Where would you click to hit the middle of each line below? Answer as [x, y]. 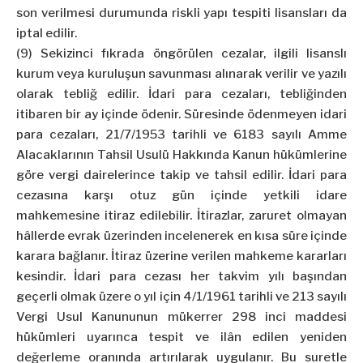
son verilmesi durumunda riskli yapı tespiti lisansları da [181, 13]
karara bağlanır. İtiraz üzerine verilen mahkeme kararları [181, 256]
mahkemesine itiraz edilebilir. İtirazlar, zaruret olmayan [181, 216]
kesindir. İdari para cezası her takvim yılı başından [181, 277]
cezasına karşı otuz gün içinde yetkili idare [181, 196]
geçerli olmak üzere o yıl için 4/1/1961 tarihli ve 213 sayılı [181, 297]
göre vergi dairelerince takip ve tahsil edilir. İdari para [181, 175]
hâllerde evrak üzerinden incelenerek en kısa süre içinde [181, 236]
